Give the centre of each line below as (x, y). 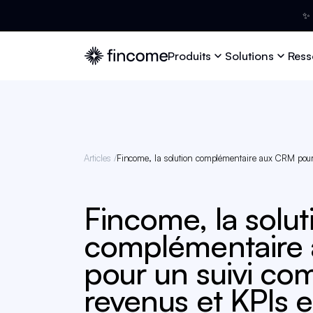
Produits (190, 55)
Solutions (250, 55)
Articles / (100, 158)
